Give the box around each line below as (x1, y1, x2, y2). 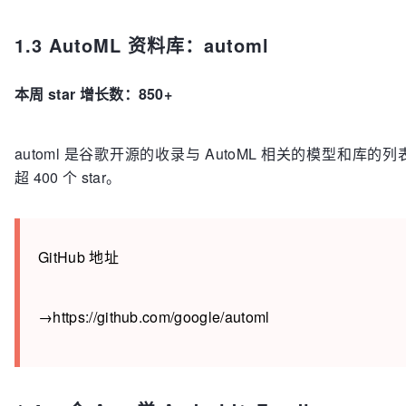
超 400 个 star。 (14, 166, 121, 188)
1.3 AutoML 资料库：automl (14, 31, 269, 58)
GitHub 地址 (38, 246, 119, 267)
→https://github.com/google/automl (38, 305, 270, 327)
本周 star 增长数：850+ (14, 82, 173, 104)
